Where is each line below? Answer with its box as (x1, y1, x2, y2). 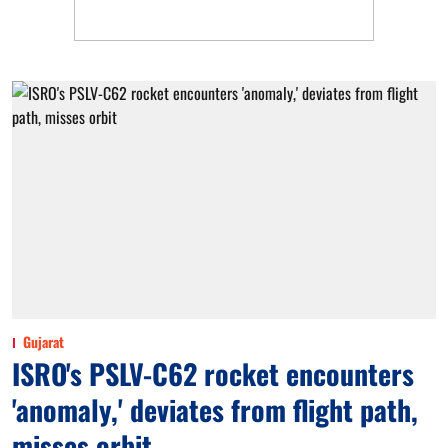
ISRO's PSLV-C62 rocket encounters (12, 353, 414, 394)
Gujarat (23, 331, 64, 352)
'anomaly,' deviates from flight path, (12, 389, 418, 430)
